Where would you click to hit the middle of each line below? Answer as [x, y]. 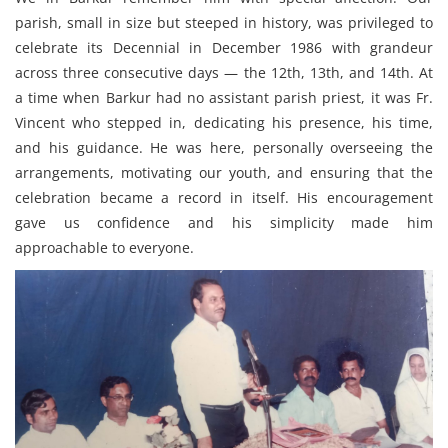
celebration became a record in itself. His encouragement [224, 198]
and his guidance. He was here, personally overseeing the [224, 148]
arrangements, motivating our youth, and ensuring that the [224, 173]
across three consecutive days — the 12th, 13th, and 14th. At [224, 73]
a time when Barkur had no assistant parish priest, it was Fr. [224, 98]
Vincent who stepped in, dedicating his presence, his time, [224, 123]
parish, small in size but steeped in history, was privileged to [224, 23]
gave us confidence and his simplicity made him [224, 223]
